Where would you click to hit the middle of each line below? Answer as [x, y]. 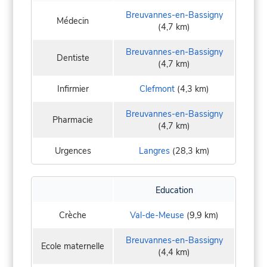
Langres [154, 151]
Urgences [73, 151]
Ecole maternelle [73, 246]
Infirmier [73, 89]
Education [174, 190]
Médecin [73, 21]
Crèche [73, 215]
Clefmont [157, 89]
